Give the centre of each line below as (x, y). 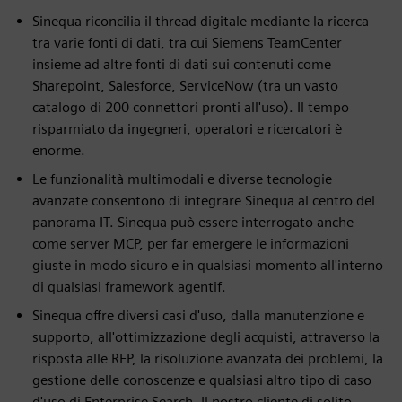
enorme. (59, 150)
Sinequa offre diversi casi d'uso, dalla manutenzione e (198, 315)
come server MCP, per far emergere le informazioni (191, 244)
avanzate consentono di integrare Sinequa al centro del (204, 201)
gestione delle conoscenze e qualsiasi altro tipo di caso (202, 380)
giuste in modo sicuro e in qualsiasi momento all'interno (208, 265)
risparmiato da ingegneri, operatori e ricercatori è (187, 129)
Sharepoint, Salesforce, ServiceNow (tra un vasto (185, 86)
